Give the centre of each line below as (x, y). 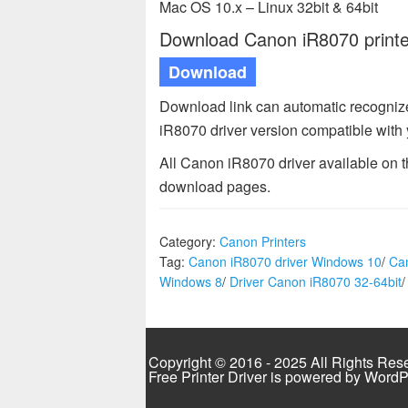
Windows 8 (191, 281)
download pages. (215, 186)
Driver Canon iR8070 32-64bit (316, 281)
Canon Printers (263, 241)
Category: (189, 241)
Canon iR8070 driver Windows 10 (285, 261)
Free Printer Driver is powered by (256, 377)
